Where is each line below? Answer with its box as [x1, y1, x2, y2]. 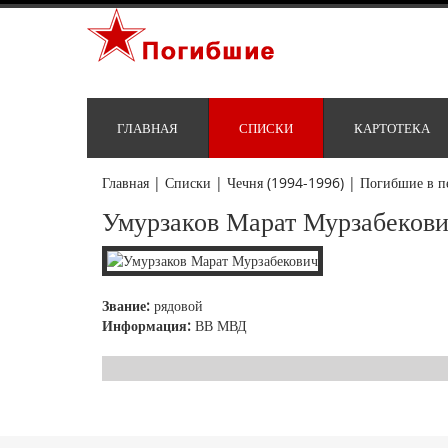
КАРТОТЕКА [354, 119, 430, 138]
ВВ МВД [191, 316, 247, 336]
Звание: [102, 296, 150, 316]
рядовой [150, 296, 203, 316]
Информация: [102, 316, 191, 336]
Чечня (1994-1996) [227, 173, 344, 193]
